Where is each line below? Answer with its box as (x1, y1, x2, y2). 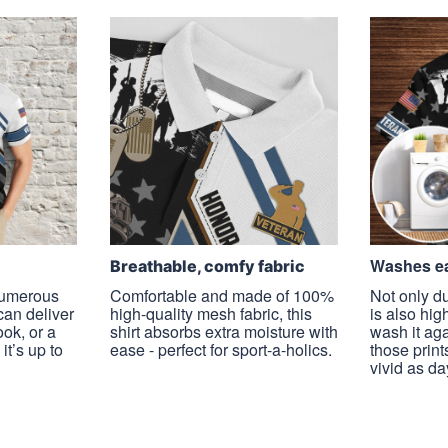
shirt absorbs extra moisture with (109, 319, 338, 343)
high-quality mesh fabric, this (109, 301, 312, 325)
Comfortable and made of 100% (109, 283, 334, 307)
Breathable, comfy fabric (109, 255, 305, 276)
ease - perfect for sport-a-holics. (109, 337, 332, 361)
